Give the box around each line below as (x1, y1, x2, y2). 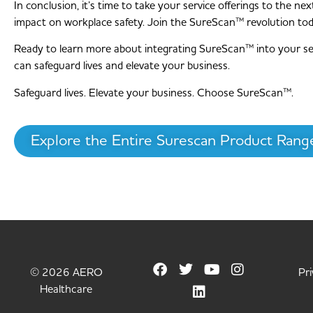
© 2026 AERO (29, 265, 103, 281)
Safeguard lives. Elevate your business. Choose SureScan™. (14, 85, 293, 101)
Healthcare (40, 282, 93, 298)
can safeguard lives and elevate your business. (14, 58, 230, 74)
